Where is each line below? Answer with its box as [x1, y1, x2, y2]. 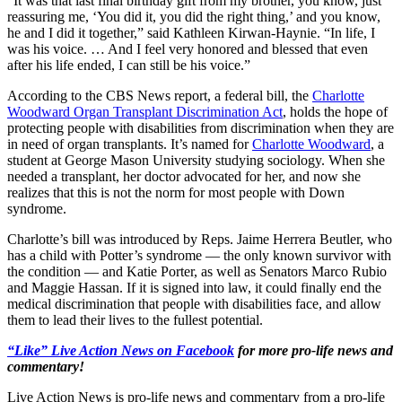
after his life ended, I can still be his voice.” [7, 57, 250, 73]
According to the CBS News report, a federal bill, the [7, 87, 312, 103]
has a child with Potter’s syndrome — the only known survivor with [7, 247, 391, 263]
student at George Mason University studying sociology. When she [7, 152, 385, 168]
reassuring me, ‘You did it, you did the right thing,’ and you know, [7, 8, 380, 24]
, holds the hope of [283, 103, 388, 119]
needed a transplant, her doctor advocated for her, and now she [7, 168, 361, 184]
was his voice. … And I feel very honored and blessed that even [7, 40, 368, 57]
